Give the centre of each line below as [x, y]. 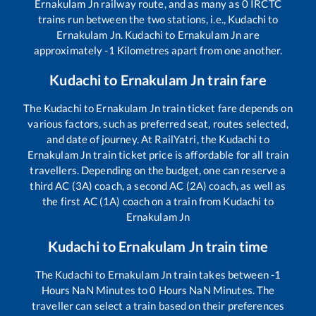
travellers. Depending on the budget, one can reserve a [158, 170]
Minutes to [122, 290]
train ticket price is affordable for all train [190, 154]
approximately [69, 50]
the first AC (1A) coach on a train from [133, 201]
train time [236, 246]
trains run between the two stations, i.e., [133, 19]
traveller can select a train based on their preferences [158, 305]
